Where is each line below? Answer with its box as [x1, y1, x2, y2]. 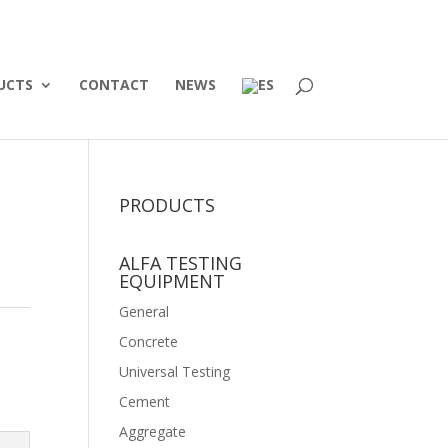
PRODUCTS [119, 193, 216, 217]
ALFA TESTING [119, 251, 243, 275]
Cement [119, 392, 171, 411]
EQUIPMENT [119, 269, 226, 293]
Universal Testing [119, 362, 231, 381]
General [119, 302, 170, 321]
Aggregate [119, 422, 187, 441]
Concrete [119, 332, 179, 351]
